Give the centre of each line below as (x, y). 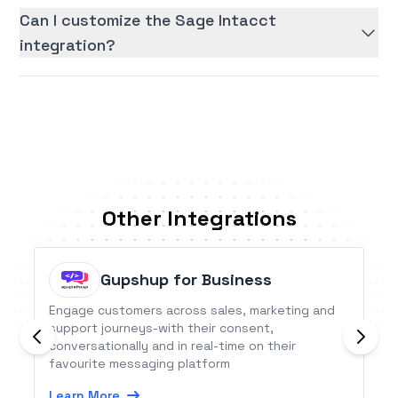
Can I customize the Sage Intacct (148, 20)
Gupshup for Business (187, 280)
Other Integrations (199, 219)
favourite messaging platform (140, 364)
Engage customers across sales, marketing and (192, 310)
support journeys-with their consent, (162, 328)
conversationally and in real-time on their (173, 346)
